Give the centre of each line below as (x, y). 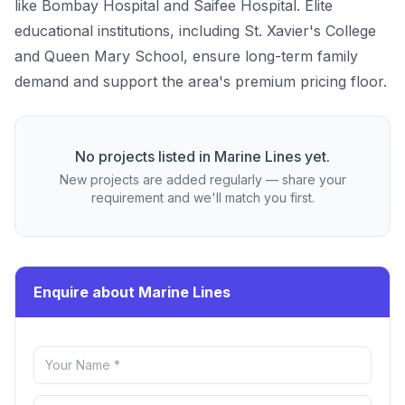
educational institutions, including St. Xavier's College (195, 31)
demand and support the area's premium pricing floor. (201, 81)
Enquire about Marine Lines (132, 292)
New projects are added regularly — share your (202, 179)
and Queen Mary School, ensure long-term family (186, 56)
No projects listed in (145, 156)
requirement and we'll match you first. (202, 198)
